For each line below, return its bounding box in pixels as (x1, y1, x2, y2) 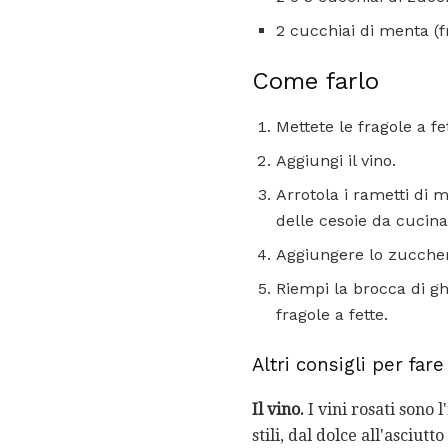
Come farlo (252, 67, 379, 96)
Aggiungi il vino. (276, 151, 396, 171)
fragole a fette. (276, 305, 388, 325)
